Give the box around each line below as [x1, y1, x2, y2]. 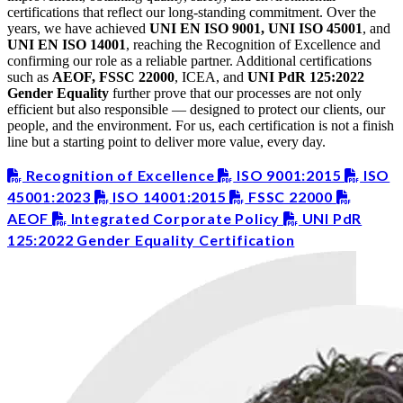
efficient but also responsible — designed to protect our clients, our [7, 101, 385, 117]
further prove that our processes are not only [109, 85, 362, 101]
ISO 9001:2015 [233, 166, 345, 184]
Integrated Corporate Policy [67, 209, 284, 227]
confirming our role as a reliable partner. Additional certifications [7, 52, 372, 68]
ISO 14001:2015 [109, 187, 230, 205]
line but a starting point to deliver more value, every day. [7, 133, 326, 149]
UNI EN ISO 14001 [7, 36, 126, 52]
